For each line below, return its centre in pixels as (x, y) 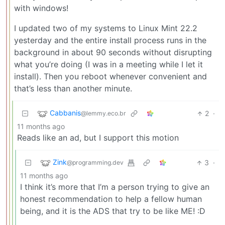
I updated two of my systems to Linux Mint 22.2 (106, 28)
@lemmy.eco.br (103, 114)
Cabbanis (65, 113)
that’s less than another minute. (73, 89)
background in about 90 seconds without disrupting (113, 52)
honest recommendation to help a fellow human (111, 199)
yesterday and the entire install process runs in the (110, 40)
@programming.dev (95, 163)
